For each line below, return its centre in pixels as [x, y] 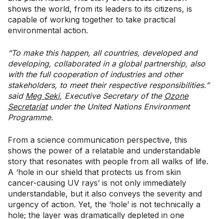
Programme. [31, 117]
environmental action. [48, 30]
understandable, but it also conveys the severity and [105, 193]
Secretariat [28, 106]
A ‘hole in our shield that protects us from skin [94, 172]
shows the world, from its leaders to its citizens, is [100, 9]
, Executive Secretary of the [112, 96]
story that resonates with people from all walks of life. [108, 161]
